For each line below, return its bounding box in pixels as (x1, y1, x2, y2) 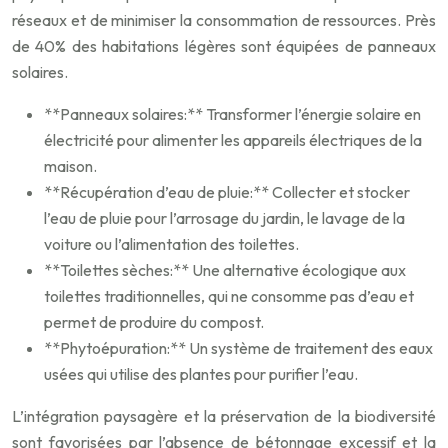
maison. (44, 156, 97, 177)
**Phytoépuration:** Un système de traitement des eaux (44, 338, 433, 359)
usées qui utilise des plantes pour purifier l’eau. (44, 364, 358, 385)
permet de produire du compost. (44, 312, 264, 333)
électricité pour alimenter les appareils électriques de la (44, 130, 422, 151)
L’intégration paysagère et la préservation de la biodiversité (12, 406, 436, 427)
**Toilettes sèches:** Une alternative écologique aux (44, 260, 406, 281)
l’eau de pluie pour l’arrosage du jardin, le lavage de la (44, 208, 405, 229)
